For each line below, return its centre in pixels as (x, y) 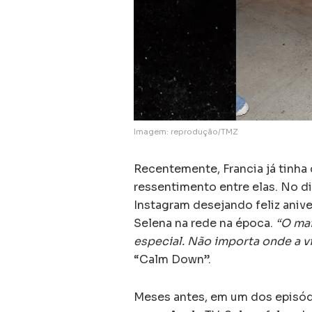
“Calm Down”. (172, 260)
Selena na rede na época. (205, 224)
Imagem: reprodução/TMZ (186, 132)
